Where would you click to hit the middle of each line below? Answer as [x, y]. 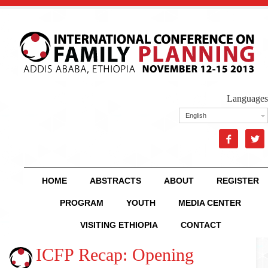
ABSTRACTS [115, 181]
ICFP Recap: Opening [115, 255]
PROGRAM [82, 203]
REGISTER [238, 181]
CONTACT [201, 225]
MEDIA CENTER [210, 203]
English [196, 115]
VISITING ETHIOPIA [119, 225]
